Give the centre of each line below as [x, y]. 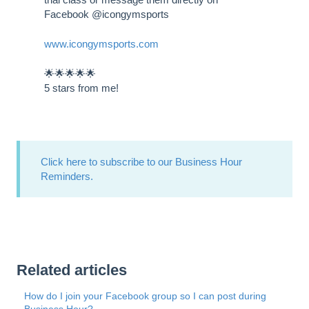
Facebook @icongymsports [107, 14]
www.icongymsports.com [101, 44]
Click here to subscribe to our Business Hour [141, 162]
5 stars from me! [81, 88]
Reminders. [67, 177]
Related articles [72, 270]
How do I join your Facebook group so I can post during [146, 296]
